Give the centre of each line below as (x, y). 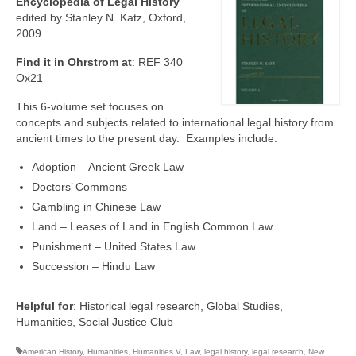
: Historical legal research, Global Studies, (180, 306)
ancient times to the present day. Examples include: (147, 138)
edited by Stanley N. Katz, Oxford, (101, 17)
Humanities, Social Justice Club (95, 322)
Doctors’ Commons (79, 187)
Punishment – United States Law (114, 246)
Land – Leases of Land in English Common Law (152, 226)
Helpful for (44, 306)
